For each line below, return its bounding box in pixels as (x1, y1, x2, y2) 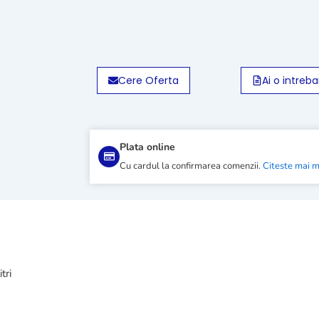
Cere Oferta (118, 73, 179, 88)
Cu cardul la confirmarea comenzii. (120, 159, 263, 172)
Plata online (120, 140, 176, 154)
